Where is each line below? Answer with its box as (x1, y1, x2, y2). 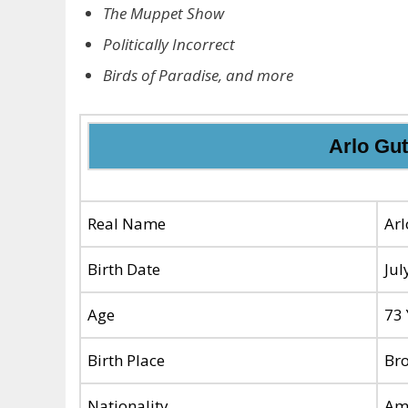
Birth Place (87, 350, 165, 372)
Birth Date (87, 259, 160, 280)
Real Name (87, 213, 166, 235)
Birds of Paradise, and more (102, 64, 293, 86)
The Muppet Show (102, 2, 224, 24)
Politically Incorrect (102, 33, 235, 55)
